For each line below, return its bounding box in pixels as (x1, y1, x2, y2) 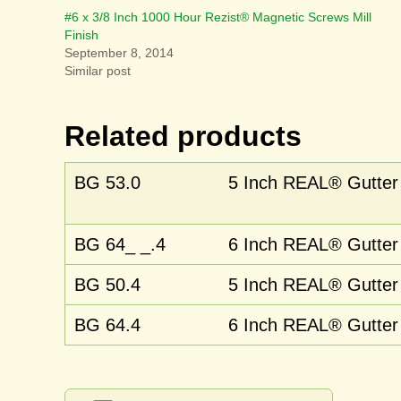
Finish (64, 28, 98, 42)
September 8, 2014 (64, 46, 174, 60)
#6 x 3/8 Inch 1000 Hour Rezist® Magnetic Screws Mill (64, 10, 371, 24)
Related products (64, 120, 302, 152)
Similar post (64, 64, 131, 78)
